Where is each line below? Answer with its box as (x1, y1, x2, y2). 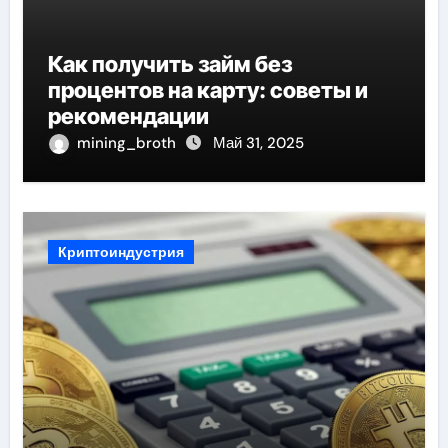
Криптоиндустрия (57, 243, 184, 262)
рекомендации (47, 103, 209, 130)
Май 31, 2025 (212, 133, 304, 154)
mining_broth (76, 133, 180, 154)
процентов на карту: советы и (47, 77, 368, 104)
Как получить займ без (47, 51, 292, 78)
